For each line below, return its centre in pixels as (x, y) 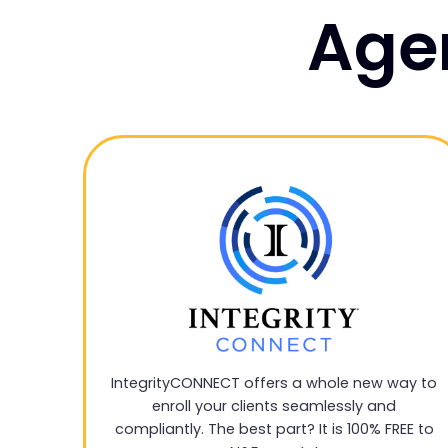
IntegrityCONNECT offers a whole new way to (274, 383)
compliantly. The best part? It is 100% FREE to (274, 429)
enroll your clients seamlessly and (274, 406)
